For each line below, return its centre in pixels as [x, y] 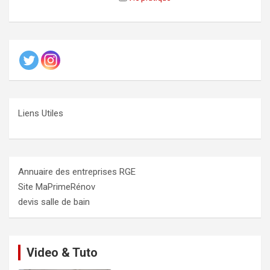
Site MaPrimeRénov [57, 187]
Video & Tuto [62, 253]
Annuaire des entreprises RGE [77, 172]
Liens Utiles [41, 114]
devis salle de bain [54, 202]
